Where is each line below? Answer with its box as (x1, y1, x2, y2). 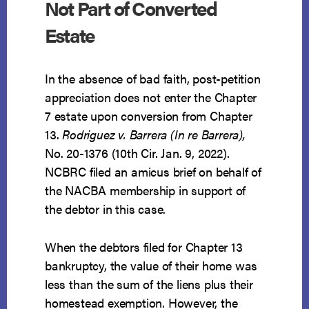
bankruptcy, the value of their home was (45, 257, 258, 275)
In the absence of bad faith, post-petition (45, 70, 261, 88)
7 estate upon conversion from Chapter (45, 107, 252, 125)
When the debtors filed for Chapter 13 (45, 238, 243, 256)
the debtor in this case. (45, 200, 166, 218)
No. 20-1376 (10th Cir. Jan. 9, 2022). (45, 144, 230, 162)
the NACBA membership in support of (45, 181, 246, 199)
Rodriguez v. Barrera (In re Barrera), (62, 126, 246, 143)
